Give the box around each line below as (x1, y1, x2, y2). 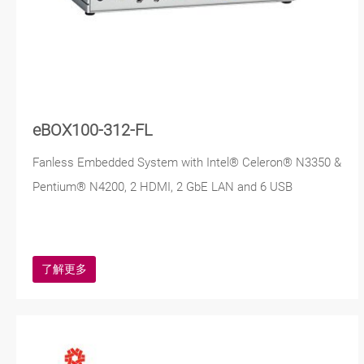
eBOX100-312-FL (32, 121, 153, 141)
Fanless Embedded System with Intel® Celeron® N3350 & (32, 155, 341, 171)
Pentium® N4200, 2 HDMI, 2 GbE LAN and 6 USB (32, 180, 292, 195)
